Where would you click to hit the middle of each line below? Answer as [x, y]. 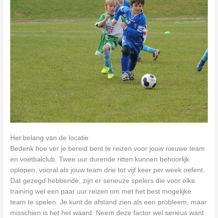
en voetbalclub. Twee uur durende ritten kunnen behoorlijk [100, 160]
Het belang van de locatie [50, 138]
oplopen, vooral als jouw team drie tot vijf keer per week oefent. [108, 170]
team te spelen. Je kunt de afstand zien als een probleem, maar [109, 202]
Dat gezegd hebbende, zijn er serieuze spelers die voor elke [103, 181]
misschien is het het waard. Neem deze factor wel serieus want [107, 213]
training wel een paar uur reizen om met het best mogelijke [101, 192]
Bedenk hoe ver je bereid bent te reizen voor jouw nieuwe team [108, 149]
